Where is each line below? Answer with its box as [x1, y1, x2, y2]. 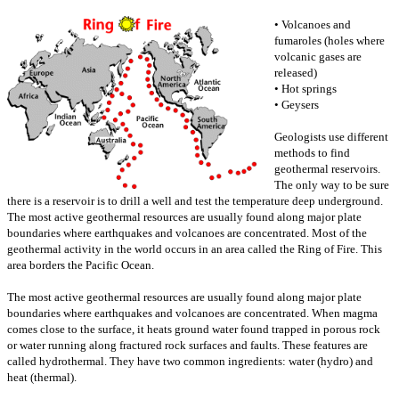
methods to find [274, 145, 350, 159]
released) [274, 65, 317, 79]
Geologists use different [274, 129, 388, 143]
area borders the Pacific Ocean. [7, 257, 154, 272]
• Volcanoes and [274, 17, 351, 31]
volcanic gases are [274, 49, 362, 63]
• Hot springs [274, 81, 337, 95]
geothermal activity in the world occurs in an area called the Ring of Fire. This [7, 241, 382, 256]
